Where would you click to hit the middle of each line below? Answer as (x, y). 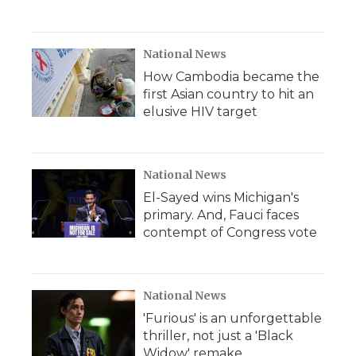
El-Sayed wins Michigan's (221, 197)
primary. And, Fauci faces (221, 215)
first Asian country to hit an (228, 94)
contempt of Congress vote (230, 232)
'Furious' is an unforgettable (232, 318)
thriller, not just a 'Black (218, 336)
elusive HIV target (200, 112)
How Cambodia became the (231, 77)
